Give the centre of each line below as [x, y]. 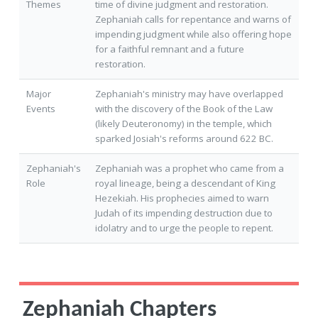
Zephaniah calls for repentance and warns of [193, 20]
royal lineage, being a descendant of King [185, 183]
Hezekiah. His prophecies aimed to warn [182, 198]
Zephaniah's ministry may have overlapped [189, 94]
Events [40, 109]
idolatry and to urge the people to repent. [184, 228]
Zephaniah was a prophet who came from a [189, 169]
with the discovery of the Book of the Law [183, 109]
